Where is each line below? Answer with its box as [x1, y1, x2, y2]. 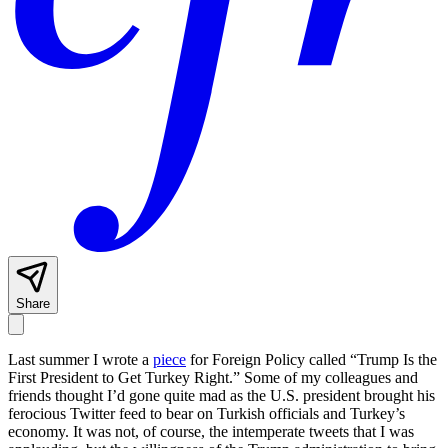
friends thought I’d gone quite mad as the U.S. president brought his [8, 387, 435, 405]
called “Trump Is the [309, 351, 437, 369]
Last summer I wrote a [8, 351, 153, 369]
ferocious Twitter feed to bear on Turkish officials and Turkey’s [8, 405, 405, 423]
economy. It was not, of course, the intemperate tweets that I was [8, 423, 414, 441]
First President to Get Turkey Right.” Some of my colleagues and [8, 369, 418, 387]
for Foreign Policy [186, 351, 305, 369]
